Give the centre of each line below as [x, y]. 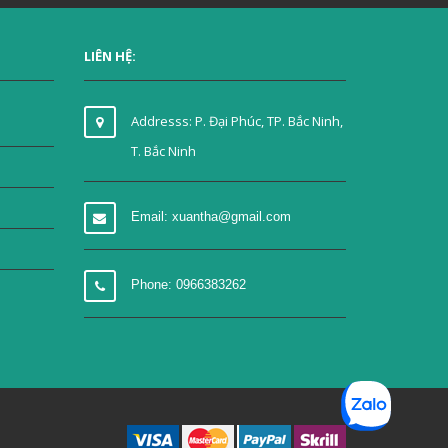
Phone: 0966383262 [188, 285]
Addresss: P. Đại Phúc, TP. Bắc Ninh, [236, 121]
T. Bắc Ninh [163, 151]
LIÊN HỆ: [109, 56]
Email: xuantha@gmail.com [210, 217]
